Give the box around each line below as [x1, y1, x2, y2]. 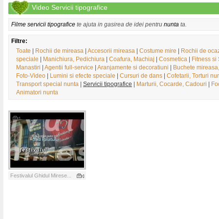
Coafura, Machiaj [109, 56, 154, 63]
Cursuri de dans [120, 72, 162, 79]
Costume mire [139, 47, 176, 54]
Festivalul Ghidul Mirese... [10, 173, 71, 178]
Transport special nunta [16, 81, 79, 88]
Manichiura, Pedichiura [43, 56, 105, 63]
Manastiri [16, 64, 41, 71]
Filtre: [11, 38, 27, 44]
